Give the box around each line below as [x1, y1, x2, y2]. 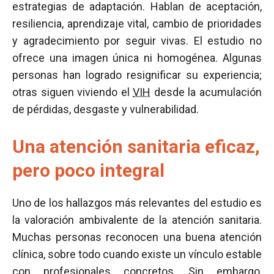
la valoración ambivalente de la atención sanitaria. [12, 213, 262, 226]
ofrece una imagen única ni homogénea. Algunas [12, 51, 262, 64]
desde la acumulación [150, 86, 262, 98]
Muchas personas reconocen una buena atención [12, 231, 262, 243]
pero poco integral [12, 160, 165, 181]
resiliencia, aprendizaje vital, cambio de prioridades [12, 17, 262, 30]
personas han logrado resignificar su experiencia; [12, 68, 262, 81]
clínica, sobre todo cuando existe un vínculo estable [12, 248, 262, 261]
